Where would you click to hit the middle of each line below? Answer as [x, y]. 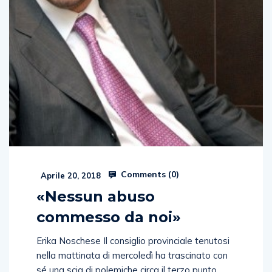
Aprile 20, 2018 [70, 175]
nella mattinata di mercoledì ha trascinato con [132, 255]
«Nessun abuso [96, 196]
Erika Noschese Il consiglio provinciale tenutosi [133, 240]
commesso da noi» [109, 217]
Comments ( [145, 174]
